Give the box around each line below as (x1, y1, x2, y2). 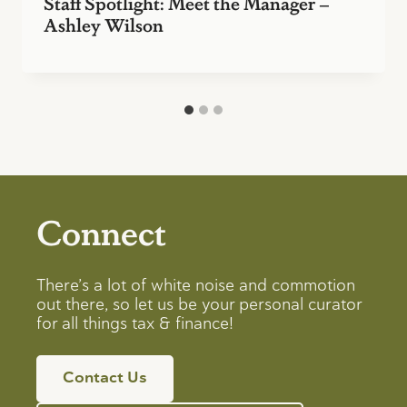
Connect (36, 209, 166, 255)
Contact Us (63, 367, 147, 388)
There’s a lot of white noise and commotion (36, 274, 355, 296)
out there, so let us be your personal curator (36, 293, 362, 315)
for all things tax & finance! (36, 313, 233, 334)
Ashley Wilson (44, 12, 164, 36)
